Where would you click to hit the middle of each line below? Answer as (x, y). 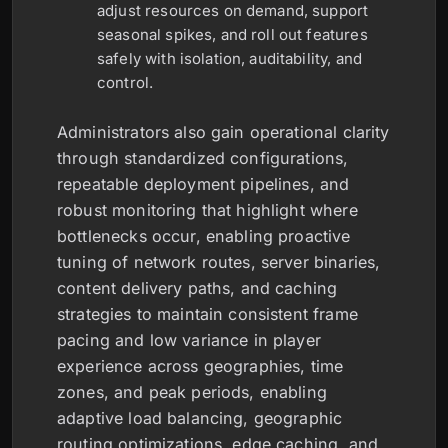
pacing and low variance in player (189, 340)
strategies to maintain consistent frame (207, 314)
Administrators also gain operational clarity (223, 132)
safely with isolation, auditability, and (229, 59)
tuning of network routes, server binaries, (219, 262)
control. (125, 83)
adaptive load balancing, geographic (200, 418)
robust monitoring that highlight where (207, 210)
